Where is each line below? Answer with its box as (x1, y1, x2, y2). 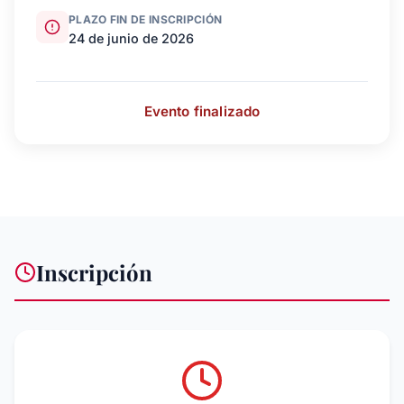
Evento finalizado (143, 102, 261, 120)
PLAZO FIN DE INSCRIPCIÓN (69, 12, 223, 26)
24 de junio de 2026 (69, 30, 194, 46)
